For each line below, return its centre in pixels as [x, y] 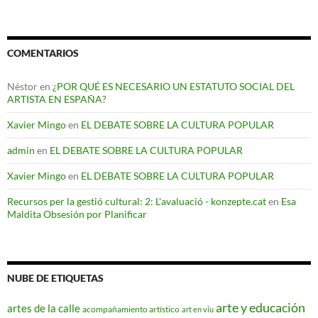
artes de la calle [44, 308]
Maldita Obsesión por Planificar [77, 214]
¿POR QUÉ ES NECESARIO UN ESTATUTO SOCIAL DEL [174, 87]
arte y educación [261, 308]
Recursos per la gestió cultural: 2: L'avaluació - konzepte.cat [137, 202]
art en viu [198, 309]
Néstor [22, 87]
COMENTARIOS [43, 53]
